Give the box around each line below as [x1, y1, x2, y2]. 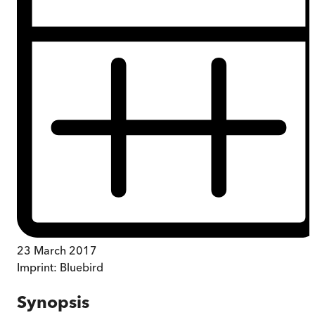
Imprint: [17, 259, 60, 274]
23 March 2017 [17, 243, 97, 257]
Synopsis [17, 291, 89, 312]
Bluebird [60, 259, 103, 274]
